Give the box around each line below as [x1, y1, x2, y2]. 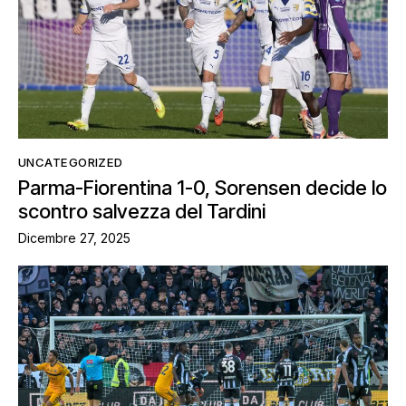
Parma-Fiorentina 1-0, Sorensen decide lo [18, 176, 387, 200]
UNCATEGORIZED [18, 154, 123, 169]
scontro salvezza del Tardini [18, 199, 266, 224]
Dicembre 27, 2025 [18, 230, 130, 246]
